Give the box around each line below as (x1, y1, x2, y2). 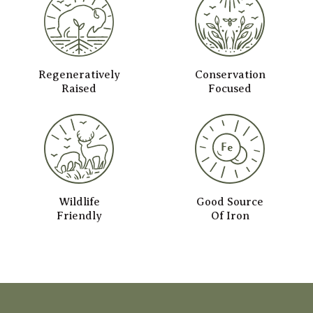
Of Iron (210, 209, 249, 222)
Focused (208, 82, 252, 95)
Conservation (194, 68, 265, 81)
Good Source (196, 195, 264, 208)
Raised (61, 82, 97, 95)
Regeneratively (38, 68, 120, 81)
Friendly (56, 209, 102, 222)
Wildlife (58, 195, 100, 208)
